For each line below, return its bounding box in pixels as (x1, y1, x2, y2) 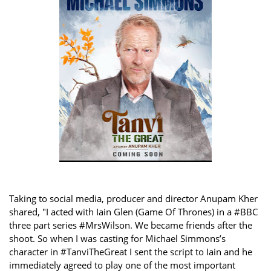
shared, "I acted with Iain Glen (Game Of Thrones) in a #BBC (9, 205, 258, 218)
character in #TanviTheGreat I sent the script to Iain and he (9, 245, 252, 258)
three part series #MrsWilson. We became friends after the (9, 218, 252, 231)
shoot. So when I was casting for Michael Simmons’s (9, 232, 226, 244)
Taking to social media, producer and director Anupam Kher (9, 192, 258, 204)
